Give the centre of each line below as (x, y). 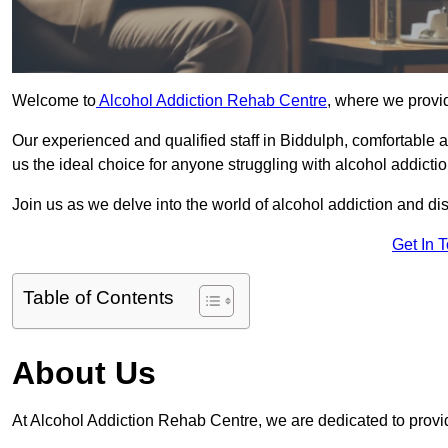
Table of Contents (98, 298)
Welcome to (54, 101)
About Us (84, 373)
